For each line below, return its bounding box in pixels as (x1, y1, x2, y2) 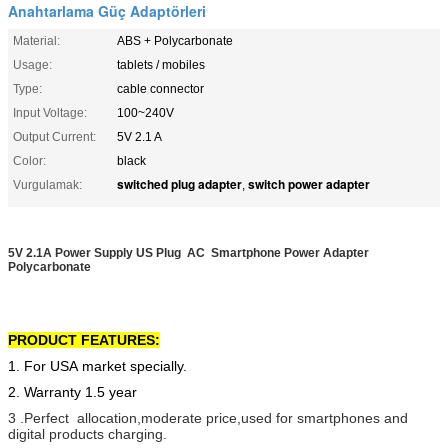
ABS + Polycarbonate (117, 33, 233, 48)
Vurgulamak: (13, 177, 82, 192)
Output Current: (13, 129, 96, 144)
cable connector (117, 81, 204, 96)
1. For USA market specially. (8, 357, 187, 374)
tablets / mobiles (117, 57, 205, 72)
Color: (13, 153, 46, 168)
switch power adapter (248, 174, 370, 193)
